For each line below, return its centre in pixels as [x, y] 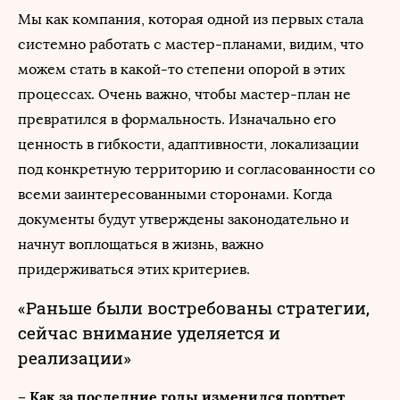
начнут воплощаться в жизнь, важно [141, 244]
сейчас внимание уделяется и [149, 333]
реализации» [75, 358]
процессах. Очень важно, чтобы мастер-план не [184, 94]
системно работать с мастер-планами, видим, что [191, 44]
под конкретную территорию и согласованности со [196, 169]
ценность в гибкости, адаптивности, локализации [188, 144]
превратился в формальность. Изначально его [177, 119]
